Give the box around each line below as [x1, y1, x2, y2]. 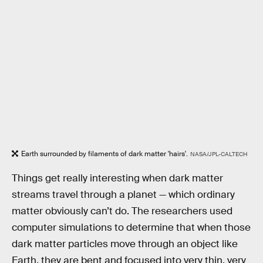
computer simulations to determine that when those [12, 221, 251, 234]
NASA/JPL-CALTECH [190, 150, 248, 158]
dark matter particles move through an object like [12, 237, 238, 250]
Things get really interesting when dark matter [12, 171, 223, 184]
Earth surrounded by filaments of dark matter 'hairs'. [21, 149, 188, 159]
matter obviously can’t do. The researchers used [12, 204, 232, 217]
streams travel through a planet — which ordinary [12, 188, 235, 201]
